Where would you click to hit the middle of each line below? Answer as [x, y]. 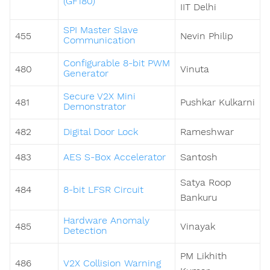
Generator [86, 74]
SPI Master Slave [101, 30]
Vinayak [198, 227]
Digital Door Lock [101, 132]
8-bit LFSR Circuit [103, 190]
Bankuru [199, 198]
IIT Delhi [198, 7]
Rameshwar [207, 132]
